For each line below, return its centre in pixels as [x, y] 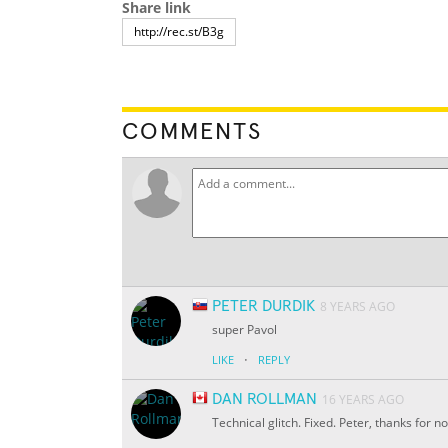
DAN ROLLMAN [264, 399]
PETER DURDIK [263, 306]
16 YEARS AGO [363, 400]
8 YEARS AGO [357, 307]
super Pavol [244, 330]
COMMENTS [192, 132]
